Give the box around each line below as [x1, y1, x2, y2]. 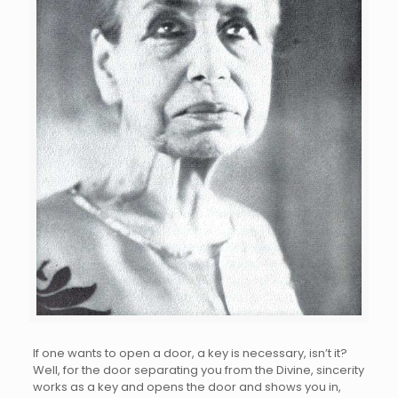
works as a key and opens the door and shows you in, [32, 378, 341, 395]
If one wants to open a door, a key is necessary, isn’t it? [32, 344, 347, 362]
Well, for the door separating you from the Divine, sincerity [32, 361, 364, 378]
